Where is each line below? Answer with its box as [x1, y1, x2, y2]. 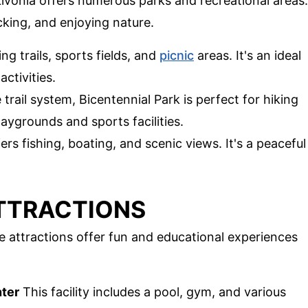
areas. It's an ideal [194, 47, 301, 63]
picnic [159, 47, 194, 63]
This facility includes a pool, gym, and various [19, 285, 286, 300]
